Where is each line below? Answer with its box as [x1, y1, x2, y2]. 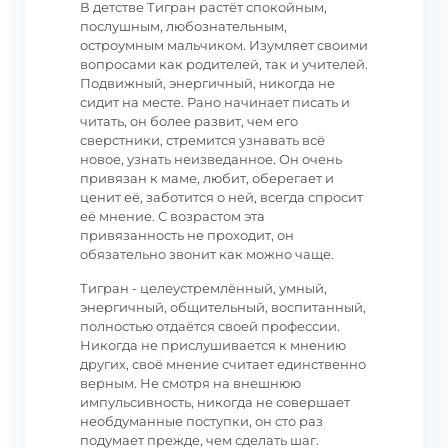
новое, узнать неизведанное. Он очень [80, 151, 342, 167]
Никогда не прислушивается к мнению [80, 337, 346, 353]
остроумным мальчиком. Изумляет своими [80, 37, 368, 53]
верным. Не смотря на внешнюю [80, 375, 301, 391]
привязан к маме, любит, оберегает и [80, 170, 334, 186]
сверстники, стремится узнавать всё [80, 132, 325, 148]
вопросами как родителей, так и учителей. [80, 56, 368, 72]
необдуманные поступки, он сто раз [80, 413, 323, 429]
